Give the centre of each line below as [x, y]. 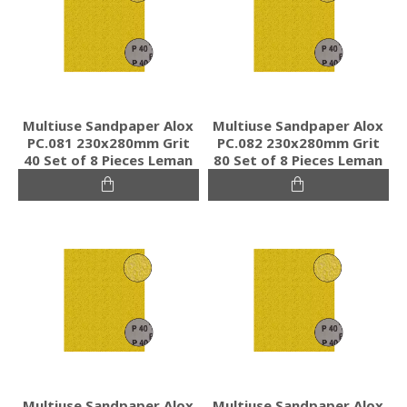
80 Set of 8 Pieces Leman [298, 159]
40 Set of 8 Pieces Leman [109, 159]
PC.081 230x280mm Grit [108, 142]
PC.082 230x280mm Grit [298, 142]
